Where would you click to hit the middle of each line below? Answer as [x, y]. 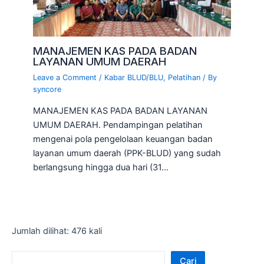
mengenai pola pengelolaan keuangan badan [123, 139]
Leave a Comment [65, 77]
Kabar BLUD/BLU [134, 77]
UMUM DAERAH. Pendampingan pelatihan [118, 125]
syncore [47, 89]
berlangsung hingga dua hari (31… [101, 168]
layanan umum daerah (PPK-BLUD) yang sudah [127, 154]
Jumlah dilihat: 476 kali [57, 231]
